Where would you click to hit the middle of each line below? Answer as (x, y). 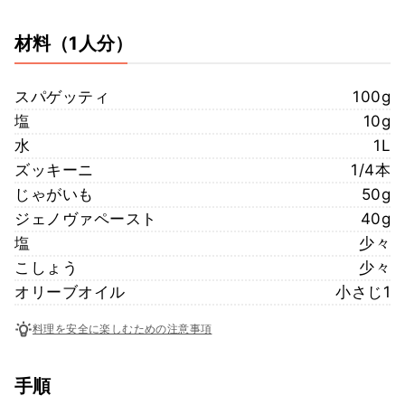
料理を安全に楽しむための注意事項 (122, 329)
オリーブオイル (70, 292)
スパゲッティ (62, 96)
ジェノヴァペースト (86, 218)
